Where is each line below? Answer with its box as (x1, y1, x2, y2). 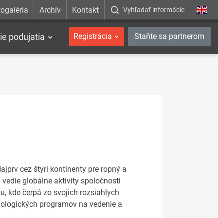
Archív (39, 5, 61, 15)
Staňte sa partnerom (134, 32, 204, 41)
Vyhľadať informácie (123, 6, 185, 14)
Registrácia (73, 32, 112, 41)
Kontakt (72, 5, 99, 15)
